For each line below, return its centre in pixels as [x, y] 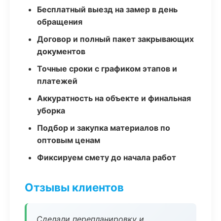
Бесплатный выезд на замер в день [107, 9]
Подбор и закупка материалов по [104, 128]
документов [61, 51]
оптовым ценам [69, 140]
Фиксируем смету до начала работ [107, 157]
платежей [57, 81]
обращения [60, 22]
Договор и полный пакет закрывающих [115, 39]
